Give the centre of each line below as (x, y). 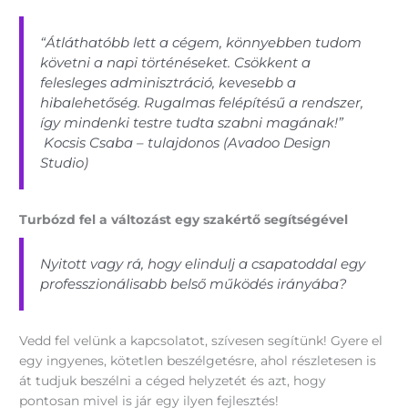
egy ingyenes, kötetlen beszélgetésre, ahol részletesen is (198, 361)
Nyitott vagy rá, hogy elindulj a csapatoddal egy (203, 263)
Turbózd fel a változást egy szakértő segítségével (184, 219)
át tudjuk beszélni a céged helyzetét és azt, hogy (173, 381)
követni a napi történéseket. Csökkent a (176, 63)
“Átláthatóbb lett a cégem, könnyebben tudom (201, 43)
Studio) (65, 163)
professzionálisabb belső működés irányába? (194, 283)
